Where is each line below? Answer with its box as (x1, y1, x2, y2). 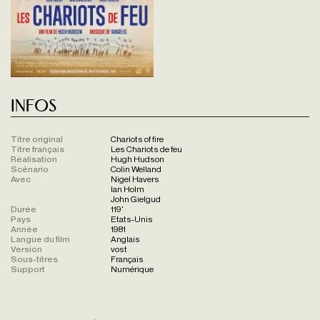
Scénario (11, 163, 49, 174)
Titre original (11, 133, 63, 144)
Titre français (11, 143, 64, 154)
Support (11, 263, 45, 274)
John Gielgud (111, 193, 161, 204)
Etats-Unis (111, 213, 153, 224)
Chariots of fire (111, 133, 164, 144)
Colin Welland (111, 163, 161, 174)
